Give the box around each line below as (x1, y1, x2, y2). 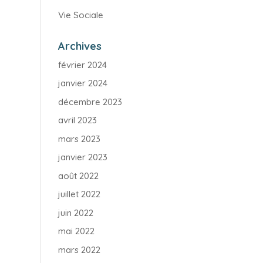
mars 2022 (58, 244, 100, 255)
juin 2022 (58, 207, 93, 218)
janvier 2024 (58, 77, 107, 89)
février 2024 (58, 59, 107, 70)
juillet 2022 (58, 188, 100, 200)
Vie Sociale (58, 9, 103, 21)
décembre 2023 (58, 96, 122, 107)
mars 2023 (58, 133, 100, 144)
